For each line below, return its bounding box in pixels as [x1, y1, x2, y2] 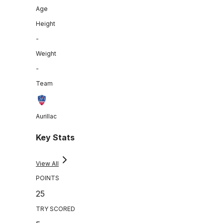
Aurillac [36, 112, 57, 120]
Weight [36, 49, 56, 57]
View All [36, 160, 59, 168]
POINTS [36, 174, 59, 182]
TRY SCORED [36, 205, 75, 213]
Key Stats [36, 132, 75, 143]
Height [36, 19, 55, 27]
